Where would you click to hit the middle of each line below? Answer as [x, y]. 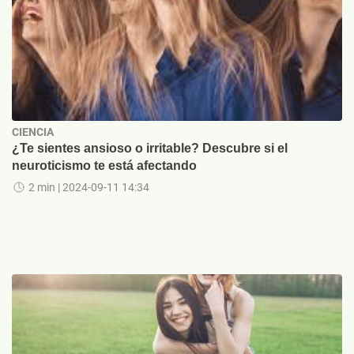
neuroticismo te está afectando [104, 166]
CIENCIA [33, 132]
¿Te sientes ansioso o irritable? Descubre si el [150, 149]
